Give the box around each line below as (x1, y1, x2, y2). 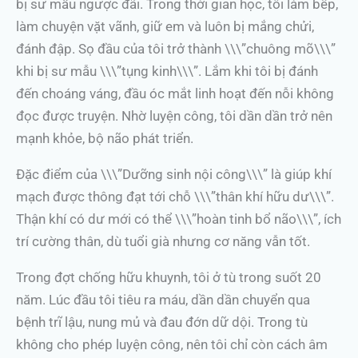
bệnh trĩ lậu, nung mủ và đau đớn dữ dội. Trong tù (16, 314, 308, 330)
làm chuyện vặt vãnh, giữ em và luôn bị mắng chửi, (16, 18, 314, 34)
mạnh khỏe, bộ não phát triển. (16, 130, 193, 146)
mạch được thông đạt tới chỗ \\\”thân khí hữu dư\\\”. (16, 189, 334, 205)
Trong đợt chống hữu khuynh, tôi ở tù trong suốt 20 (16, 269, 321, 285)
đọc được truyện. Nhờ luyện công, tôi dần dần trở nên (16, 108, 332, 124)
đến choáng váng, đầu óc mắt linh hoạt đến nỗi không (16, 86, 334, 101)
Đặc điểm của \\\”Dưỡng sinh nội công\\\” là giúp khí (16, 166, 332, 182)
